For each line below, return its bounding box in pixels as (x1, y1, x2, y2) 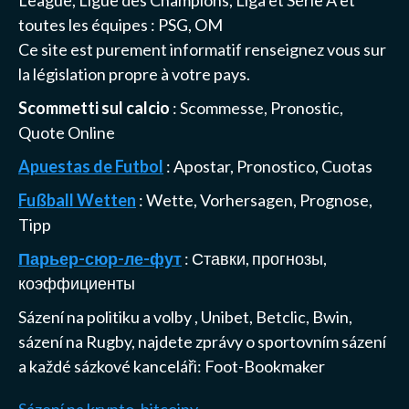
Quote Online (18, 121, 115, 142)
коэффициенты (18, 272, 135, 293)
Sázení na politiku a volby (18, 306, 194, 327)
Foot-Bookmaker (204, 355, 325, 376)
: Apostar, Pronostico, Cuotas (163, 155, 372, 176)
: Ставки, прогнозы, (182, 247, 327, 268)
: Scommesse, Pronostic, (170, 97, 343, 118)
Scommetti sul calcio (18, 97, 170, 118)
